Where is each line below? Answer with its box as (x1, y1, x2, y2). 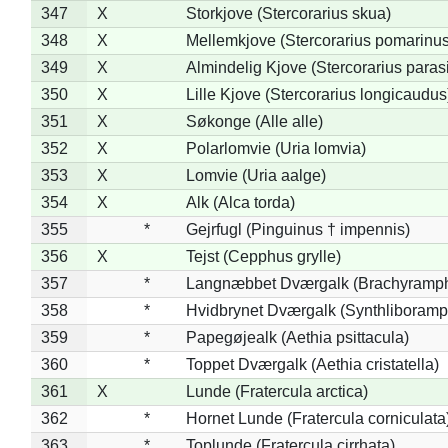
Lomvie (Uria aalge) (185, 166, 326, 184)
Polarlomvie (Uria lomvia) (185, 139, 366, 157)
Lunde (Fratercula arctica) (185, 382, 368, 400)
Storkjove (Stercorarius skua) (185, 4, 391, 22)
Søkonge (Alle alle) (185, 112, 323, 130)
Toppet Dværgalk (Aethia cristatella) (185, 355, 439, 373)
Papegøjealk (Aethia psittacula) (185, 328, 409, 346)
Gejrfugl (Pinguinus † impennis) (185, 220, 410, 238)
